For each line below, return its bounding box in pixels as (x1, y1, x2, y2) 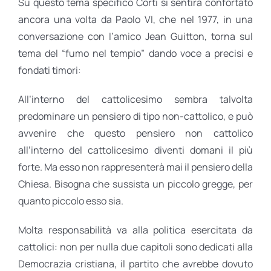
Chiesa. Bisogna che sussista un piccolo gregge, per (18, 177, 253, 191)
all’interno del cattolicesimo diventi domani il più (18, 143, 253, 157)
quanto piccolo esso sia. (18, 194, 123, 207)
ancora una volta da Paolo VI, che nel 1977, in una (18, 12, 253, 26)
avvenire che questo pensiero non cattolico (18, 126, 253, 140)
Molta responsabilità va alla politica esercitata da (18, 223, 253, 237)
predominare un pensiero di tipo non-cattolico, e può (18, 109, 253, 123)
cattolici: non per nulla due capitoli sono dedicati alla (18, 240, 253, 253)
